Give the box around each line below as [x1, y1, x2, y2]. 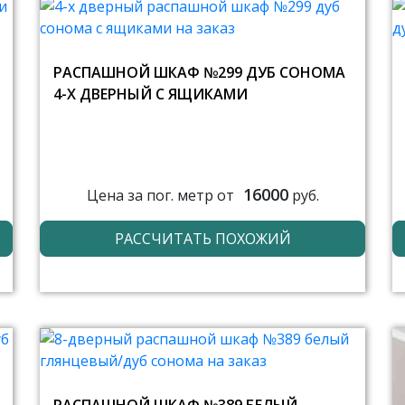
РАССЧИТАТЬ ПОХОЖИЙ [114, 229, 291, 249]
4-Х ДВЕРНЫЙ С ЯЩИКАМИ [53, 84, 248, 104]
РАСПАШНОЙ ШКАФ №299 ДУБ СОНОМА [53, 62, 345, 82]
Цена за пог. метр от [86, 184, 234, 205]
